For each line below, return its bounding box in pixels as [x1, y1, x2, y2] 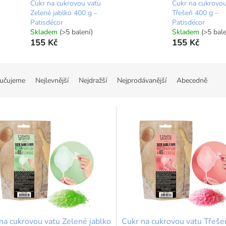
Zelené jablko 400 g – [30, 8, 97, 18]
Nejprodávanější [117, 76, 166, 86]
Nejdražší [79, 76, 107, 86]
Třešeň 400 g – [172, 8, 218, 18]
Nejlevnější [35, 76, 69, 86]
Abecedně [177, 76, 207, 86]
